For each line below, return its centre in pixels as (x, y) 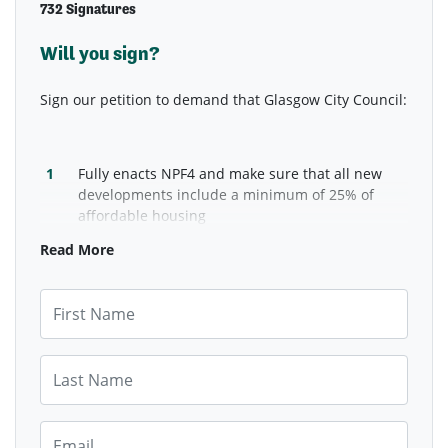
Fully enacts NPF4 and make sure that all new (230, 173)
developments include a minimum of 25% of (226, 194)
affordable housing (144, 215)
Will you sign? (100, 53)
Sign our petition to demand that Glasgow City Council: (223, 99)
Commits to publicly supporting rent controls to (237, 247)
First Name (75, 298)
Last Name (74, 364)
